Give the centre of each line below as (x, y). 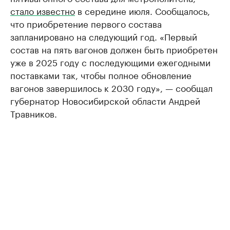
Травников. (34, 113)
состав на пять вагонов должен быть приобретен (114, 49)
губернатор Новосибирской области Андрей (105, 100)
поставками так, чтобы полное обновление (101, 74)
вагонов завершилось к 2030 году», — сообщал (111, 87)
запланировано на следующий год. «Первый (104, 36)
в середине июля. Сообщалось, (142, 10)
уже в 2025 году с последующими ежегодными (110, 62)
